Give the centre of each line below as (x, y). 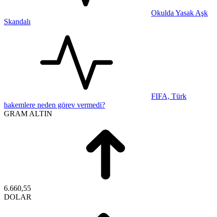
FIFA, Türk (169, 96)
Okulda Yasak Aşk (179, 13)
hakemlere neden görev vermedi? (54, 105)
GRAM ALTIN (28, 114)
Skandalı (17, 22)
